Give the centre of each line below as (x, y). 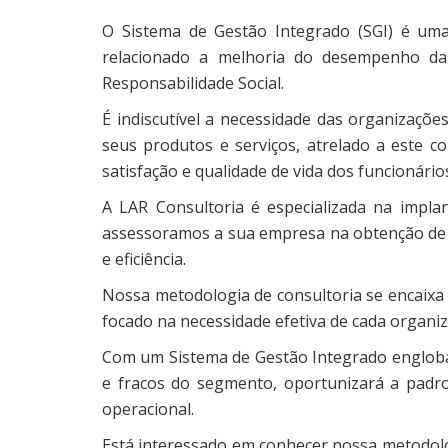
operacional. (148, 409)
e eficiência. (144, 259)
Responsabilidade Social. (193, 83)
